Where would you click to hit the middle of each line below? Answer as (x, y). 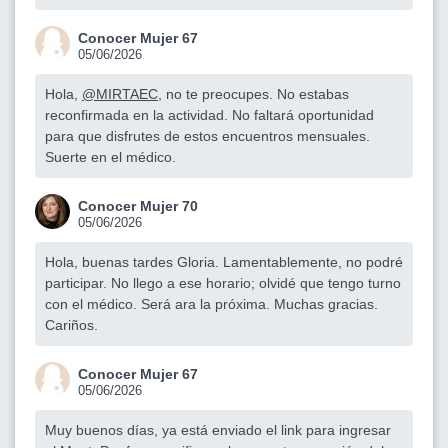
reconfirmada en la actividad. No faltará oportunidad (209, 114)
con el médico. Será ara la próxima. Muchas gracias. (211, 303)
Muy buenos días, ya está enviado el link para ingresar (218, 429)
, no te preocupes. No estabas (253, 93)
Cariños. (71, 324)
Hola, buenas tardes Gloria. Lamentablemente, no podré (224, 261)
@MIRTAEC (120, 93)
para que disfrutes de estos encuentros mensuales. (207, 135)
